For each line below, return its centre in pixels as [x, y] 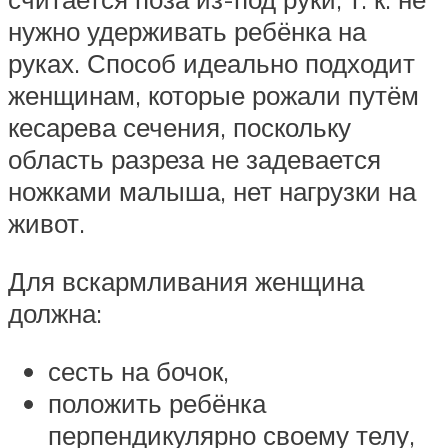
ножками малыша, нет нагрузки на [212, 191]
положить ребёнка [157, 402]
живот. [46, 223]
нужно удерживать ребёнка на [187, 31]
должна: [55, 312]
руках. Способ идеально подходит [211, 63]
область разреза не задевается [194, 159]
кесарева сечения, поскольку [179, 127]
